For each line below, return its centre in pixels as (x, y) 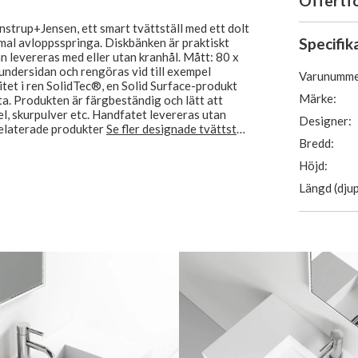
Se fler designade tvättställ (178, 129)
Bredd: (317, 143)
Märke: (318, 98)
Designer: (326, 121)
